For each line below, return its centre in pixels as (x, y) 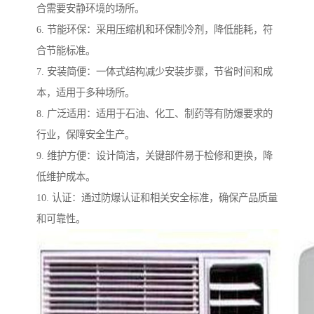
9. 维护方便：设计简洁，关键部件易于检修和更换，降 (155, 156)
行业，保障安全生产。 (86, 135)
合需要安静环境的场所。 (90, 9)
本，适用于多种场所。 (86, 93)
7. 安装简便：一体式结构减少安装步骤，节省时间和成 (155, 72)
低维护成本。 (66, 177)
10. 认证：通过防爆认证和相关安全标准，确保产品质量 (157, 198)
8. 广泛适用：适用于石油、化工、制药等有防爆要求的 (155, 114)
